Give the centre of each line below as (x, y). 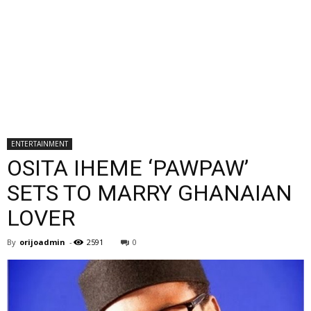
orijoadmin (42, 242)
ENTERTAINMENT (40, 144)
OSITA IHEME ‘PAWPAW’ (128, 168)
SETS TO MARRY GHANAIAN (150, 193)
